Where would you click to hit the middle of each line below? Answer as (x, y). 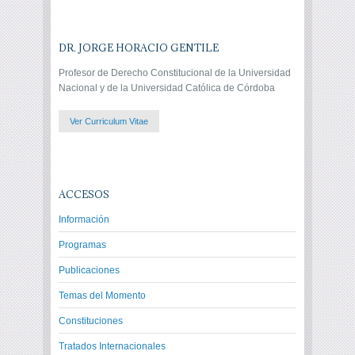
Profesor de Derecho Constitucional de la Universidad (175, 73)
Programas (82, 245)
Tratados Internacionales (112, 347)
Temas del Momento (102, 296)
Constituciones (91, 321)
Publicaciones (89, 271)
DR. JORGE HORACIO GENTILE (139, 47)
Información (84, 220)
